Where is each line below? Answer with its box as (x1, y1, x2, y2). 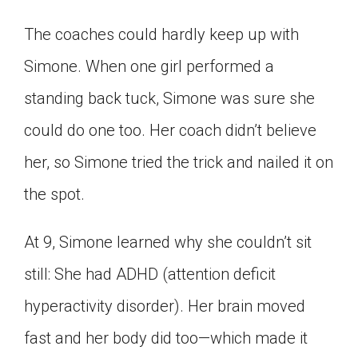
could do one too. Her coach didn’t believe (24, 120, 316, 140)
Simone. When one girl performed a (24, 56, 274, 76)
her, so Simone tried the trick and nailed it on (24, 152, 333, 172)
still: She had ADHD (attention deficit (24, 264, 276, 284)
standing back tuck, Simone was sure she (24, 88, 315, 108)
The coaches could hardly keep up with (24, 24, 299, 44)
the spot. (24, 184, 85, 204)
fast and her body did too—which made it (24, 328, 308, 348)
